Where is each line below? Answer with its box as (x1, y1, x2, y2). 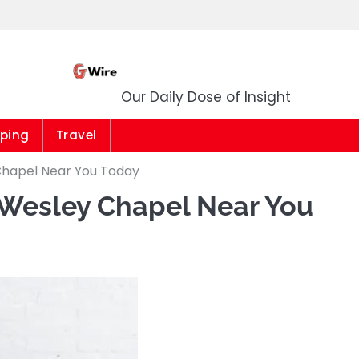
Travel (55, 127, 97, 143)
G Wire (147, 43, 264, 86)
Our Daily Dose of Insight (120, 87, 291, 107)
